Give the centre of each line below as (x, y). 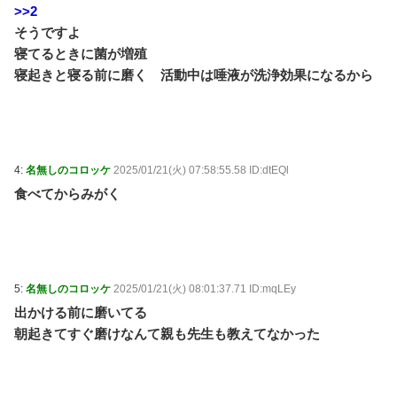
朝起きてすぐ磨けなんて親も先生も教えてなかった (167, 334)
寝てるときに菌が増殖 (81, 54)
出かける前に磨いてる (81, 312)
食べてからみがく (67, 194)
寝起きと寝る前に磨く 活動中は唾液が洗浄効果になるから (194, 75)
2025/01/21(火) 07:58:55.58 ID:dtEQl (201, 170)
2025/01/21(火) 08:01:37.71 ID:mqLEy (205, 289)
